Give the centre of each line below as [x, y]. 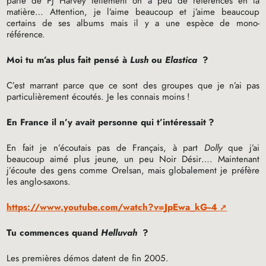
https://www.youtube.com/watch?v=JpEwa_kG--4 [112, 208]
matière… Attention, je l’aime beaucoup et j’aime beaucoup [133, 12]
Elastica [183, 60]
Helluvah [121, 233]
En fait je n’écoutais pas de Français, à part [105, 148]
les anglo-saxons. [39, 182]
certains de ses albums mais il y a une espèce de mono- [133, 23]
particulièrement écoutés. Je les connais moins [96, 97]
